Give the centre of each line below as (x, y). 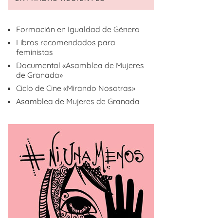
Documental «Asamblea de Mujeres (80, 65)
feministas (35, 52)
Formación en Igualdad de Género (78, 29)
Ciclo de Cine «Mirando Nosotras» (76, 88)
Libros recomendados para (66, 43)
